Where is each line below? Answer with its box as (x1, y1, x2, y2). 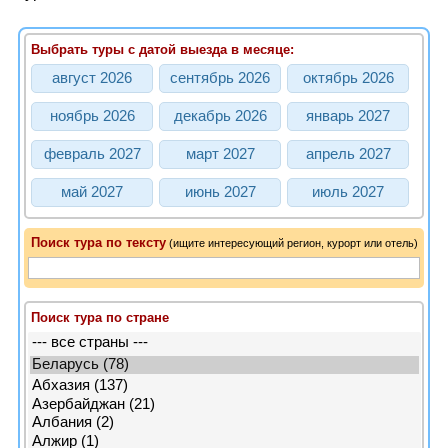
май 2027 (61, 184, 123, 200)
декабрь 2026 (173, 108, 267, 124)
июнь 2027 (184, 184, 256, 200)
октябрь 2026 (302, 70, 394, 86)
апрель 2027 (305, 146, 391, 162)
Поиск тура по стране (31, 310, 169, 325)
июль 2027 (312, 184, 384, 200)
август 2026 (52, 70, 132, 86)
